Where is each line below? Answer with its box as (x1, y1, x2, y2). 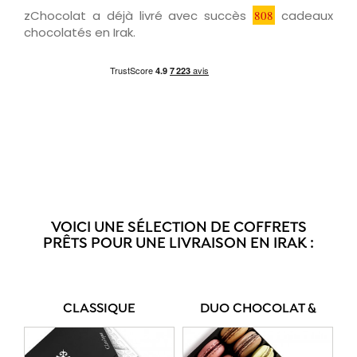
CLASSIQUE (63, 300, 135, 317)
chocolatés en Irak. (24, 23, 135, 41)
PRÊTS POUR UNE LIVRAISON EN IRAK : (43, 234, 314, 253)
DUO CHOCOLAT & (199, 300, 316, 317)
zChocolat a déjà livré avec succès (24, 6, 253, 24)
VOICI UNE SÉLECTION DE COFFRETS (50, 218, 307, 237)
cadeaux (275, 6, 334, 24)
